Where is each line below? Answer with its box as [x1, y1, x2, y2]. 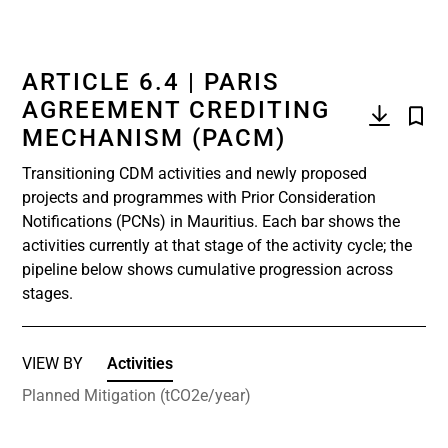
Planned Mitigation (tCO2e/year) [22, 386, 251, 405]
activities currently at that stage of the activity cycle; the [22, 236, 412, 255]
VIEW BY [22, 354, 83, 373]
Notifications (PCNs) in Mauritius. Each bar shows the [22, 212, 400, 231]
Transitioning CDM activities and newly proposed [22, 164, 367, 183]
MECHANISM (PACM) [22, 124, 286, 152]
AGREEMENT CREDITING [22, 96, 330, 124]
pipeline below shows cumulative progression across [22, 260, 393, 279]
